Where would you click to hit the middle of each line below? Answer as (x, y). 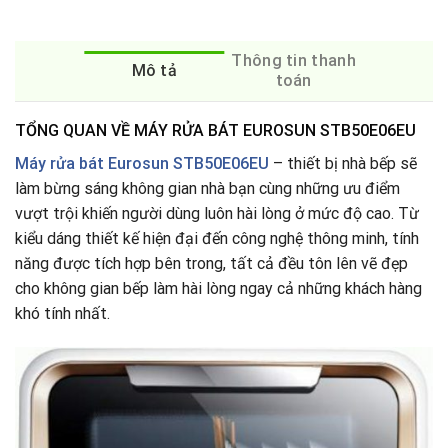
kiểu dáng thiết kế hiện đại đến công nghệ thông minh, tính (217, 239)
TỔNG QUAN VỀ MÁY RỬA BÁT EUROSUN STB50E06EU (215, 131)
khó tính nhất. (66, 314)
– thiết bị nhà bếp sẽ (343, 164)
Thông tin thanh (294, 61)
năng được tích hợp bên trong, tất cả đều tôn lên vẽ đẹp (211, 264)
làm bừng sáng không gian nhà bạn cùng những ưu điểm (207, 189)
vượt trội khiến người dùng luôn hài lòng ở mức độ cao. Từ (217, 214)
